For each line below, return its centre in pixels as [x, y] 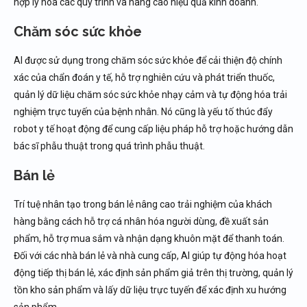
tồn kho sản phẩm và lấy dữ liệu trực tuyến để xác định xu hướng [150, 290]
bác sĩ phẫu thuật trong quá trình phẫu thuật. [109, 146]
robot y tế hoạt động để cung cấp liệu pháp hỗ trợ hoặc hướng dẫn [153, 129]
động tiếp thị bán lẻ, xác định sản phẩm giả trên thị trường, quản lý [153, 273]
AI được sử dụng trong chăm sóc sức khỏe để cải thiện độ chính [148, 60]
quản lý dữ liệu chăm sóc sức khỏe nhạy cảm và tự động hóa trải [150, 95]
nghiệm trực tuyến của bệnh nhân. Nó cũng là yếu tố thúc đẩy [143, 112]
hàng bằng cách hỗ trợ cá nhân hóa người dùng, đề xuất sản [141, 221]
